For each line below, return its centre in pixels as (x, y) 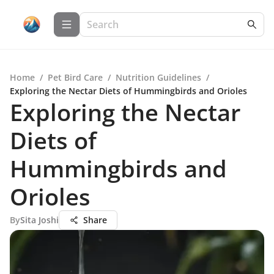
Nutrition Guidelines (158, 77)
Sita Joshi (39, 220)
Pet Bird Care (75, 77)
